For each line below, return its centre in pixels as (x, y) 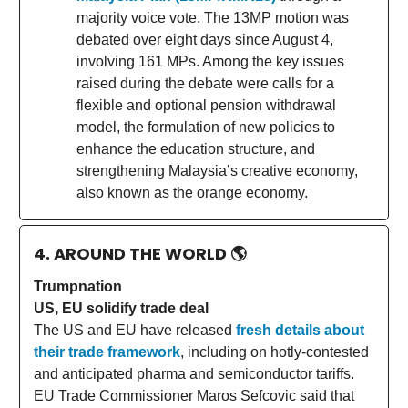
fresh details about (300, 330)
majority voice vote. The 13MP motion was (213, 17)
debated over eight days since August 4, (205, 39)
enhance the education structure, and (196, 148)
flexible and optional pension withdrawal (206, 105)
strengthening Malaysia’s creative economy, (217, 170)
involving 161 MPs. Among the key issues (210, 61)
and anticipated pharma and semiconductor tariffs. (194, 373)
